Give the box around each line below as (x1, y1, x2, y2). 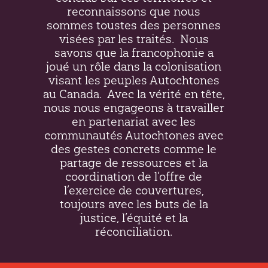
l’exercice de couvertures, (63, 182, 204, 197)
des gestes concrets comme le (51, 141, 217, 156)
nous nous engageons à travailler (43, 100, 224, 115)
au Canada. (42, 86, 102, 101)
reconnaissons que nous (67, 4, 201, 19)
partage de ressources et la (60, 155, 208, 170)
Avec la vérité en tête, (106, 86, 225, 101)
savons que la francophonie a (54, 45, 214, 60)
